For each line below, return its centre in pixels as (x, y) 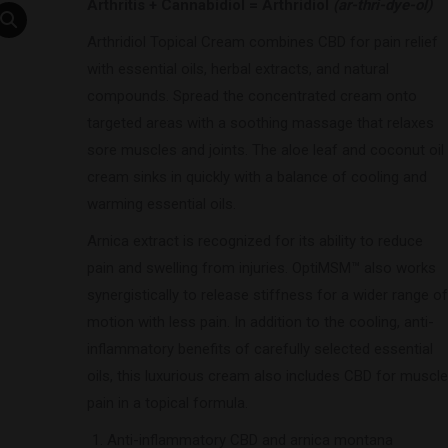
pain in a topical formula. (167, 403)
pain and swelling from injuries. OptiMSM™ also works (261, 268)
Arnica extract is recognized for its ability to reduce (254, 241)
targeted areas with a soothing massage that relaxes (260, 123)
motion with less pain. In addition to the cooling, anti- (260, 322)
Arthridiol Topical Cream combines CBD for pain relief (262, 42)
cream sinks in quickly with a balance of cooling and (256, 177)
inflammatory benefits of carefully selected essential (259, 349)
